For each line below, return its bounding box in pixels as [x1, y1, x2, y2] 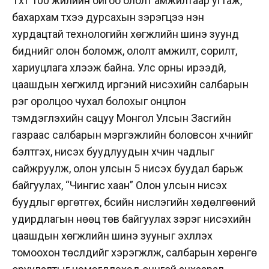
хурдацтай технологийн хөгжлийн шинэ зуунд [12, 28, 239, 41]
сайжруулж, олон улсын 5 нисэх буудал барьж [12, 162, 243, 175]
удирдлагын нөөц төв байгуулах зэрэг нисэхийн [12, 213, 251, 226]
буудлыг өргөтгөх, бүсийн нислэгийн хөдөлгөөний [12, 196, 256, 209]
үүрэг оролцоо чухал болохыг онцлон [12, 95, 186, 108]
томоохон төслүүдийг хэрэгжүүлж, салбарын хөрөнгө [12, 246, 257, 259]
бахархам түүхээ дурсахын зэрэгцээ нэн [12, 11, 204, 24]
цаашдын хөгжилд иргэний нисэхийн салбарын [12, 78, 249, 91]
